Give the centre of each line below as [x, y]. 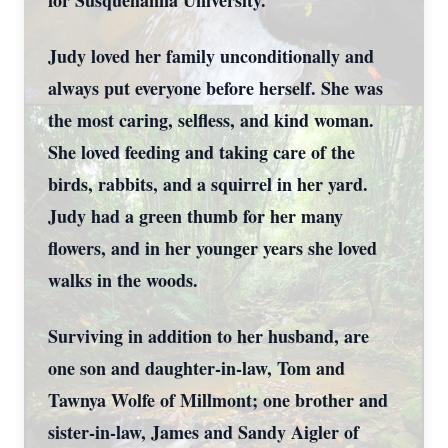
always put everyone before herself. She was [215, 88]
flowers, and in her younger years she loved [212, 248]
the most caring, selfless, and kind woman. [211, 120]
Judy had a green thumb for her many [195, 216]
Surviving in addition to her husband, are [208, 336]
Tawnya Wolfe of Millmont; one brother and [218, 400]
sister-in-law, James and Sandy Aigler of [203, 432]
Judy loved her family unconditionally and [211, 56]
